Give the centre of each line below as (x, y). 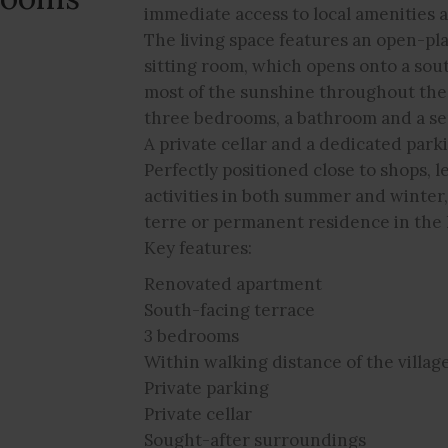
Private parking (206, 387)
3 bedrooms (191, 335)
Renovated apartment (233, 283)
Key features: (198, 247)
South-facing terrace (229, 309)
